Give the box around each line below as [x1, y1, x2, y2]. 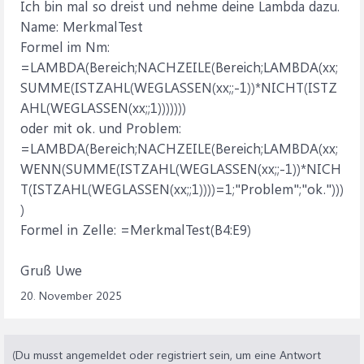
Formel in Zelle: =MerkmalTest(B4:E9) [20, 220, 251, 238]
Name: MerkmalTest [20, 17, 143, 35]
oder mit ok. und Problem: [20, 119, 181, 136]
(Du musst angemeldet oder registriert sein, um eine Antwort [12, 347, 321, 362]
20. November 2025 [20, 288, 122, 303]
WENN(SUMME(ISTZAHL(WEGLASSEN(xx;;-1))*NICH [20, 159, 341, 177]
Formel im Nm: [20, 37, 110, 55]
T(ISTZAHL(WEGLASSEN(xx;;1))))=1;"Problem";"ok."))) [20, 180, 344, 197]
